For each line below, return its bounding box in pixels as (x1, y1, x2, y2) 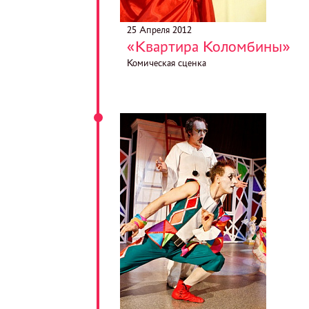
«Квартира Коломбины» (127, 38, 291, 55)
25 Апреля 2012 (127, 25, 192, 35)
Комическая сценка (127, 58, 207, 68)
